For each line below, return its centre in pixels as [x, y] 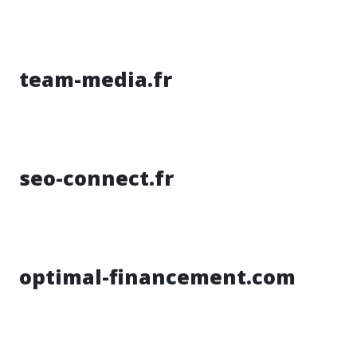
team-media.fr [96, 79]
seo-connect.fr [96, 178]
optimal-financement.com [157, 277]
